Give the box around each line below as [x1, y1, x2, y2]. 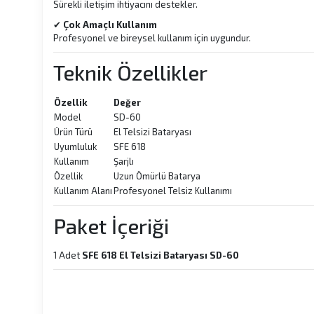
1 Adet [53, 250, 82, 261]
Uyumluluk [54, 141, 97, 152]
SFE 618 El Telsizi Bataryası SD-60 [82, 250, 239, 261]
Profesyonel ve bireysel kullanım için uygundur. [53, 32, 251, 43]
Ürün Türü [54, 126, 93, 137]
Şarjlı [114, 156, 134, 167]
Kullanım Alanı [54, 185, 112, 196]
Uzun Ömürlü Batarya [114, 170, 200, 182]
